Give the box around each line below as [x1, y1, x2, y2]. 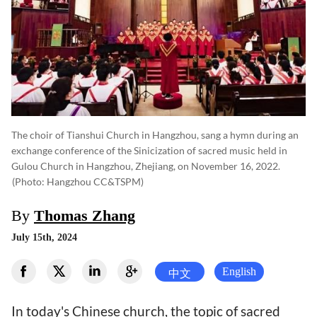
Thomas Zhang [34, 207, 135, 225]
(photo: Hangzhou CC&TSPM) [12, 175, 144, 188]
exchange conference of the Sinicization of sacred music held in [11, 144, 287, 157]
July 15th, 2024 [11, 232, 77, 243]
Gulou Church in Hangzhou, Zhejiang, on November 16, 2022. [11, 160, 280, 173]
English [222, 265, 256, 277]
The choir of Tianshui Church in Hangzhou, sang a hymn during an [11, 129, 299, 142]
